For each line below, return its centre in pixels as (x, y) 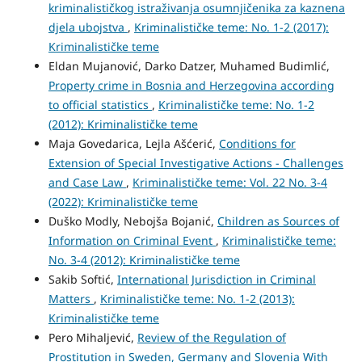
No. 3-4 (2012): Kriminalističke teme (144, 259)
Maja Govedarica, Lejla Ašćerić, (133, 143)
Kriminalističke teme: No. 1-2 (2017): (231, 27)
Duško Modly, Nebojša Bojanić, (133, 221)
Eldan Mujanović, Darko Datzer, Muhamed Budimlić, (189, 65)
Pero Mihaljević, (93, 337)
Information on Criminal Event (132, 240)
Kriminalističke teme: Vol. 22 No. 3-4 (229, 182)
